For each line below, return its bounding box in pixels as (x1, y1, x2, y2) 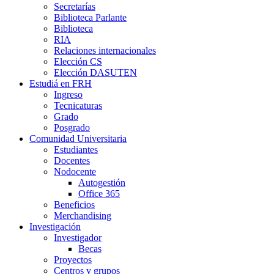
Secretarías (54, 1, 95, 12)
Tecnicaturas (54, 100, 102, 111)
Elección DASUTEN (54, 67, 137, 78)
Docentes (54, 155, 90, 166)
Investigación (29, 221, 81, 232)
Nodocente (54, 166, 96, 177)
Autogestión (78, 177, 125, 188)
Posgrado (54, 122, 90, 133)
